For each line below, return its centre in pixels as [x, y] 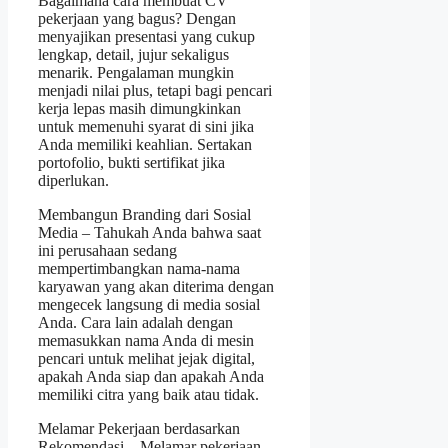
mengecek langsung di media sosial [149, 304]
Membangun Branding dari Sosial [144, 214]
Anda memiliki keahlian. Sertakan [145, 144]
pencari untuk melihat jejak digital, [146, 358]
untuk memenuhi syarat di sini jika [146, 126]
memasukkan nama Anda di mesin [146, 340]
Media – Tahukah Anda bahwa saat [149, 232]
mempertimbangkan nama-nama [139, 268]
